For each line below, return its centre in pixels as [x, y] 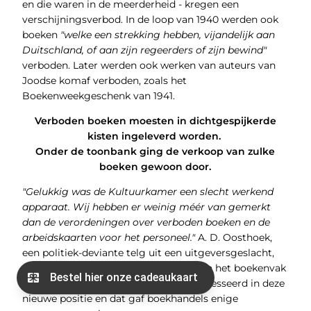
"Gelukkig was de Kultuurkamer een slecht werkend [148, 192]
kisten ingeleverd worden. [155, 136]
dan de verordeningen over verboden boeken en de [146, 222]
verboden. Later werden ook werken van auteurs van [149, 66]
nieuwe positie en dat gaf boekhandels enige [130, 299]
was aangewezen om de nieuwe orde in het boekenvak [154, 268]
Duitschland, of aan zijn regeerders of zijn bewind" [144, 50]
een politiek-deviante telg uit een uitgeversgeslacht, [148, 253]
